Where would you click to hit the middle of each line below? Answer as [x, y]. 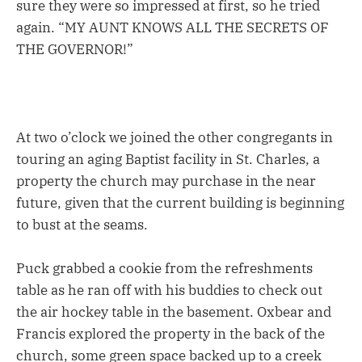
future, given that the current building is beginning [180, 202]
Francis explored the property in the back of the [170, 333]
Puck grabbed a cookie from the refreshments [164, 268]
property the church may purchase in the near [166, 181]
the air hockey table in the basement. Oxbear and [174, 311]
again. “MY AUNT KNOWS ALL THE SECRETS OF [173, 28]
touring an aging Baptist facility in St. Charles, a [168, 159]
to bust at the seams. [82, 224]
